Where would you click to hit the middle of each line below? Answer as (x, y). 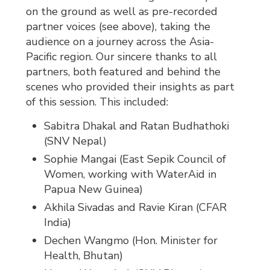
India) (58, 223)
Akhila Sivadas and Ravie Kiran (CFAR (136, 208)
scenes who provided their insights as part (130, 87)
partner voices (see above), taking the (118, 27)
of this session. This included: (97, 102)
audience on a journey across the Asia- (120, 42)
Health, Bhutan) (84, 256)
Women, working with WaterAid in (130, 174)
